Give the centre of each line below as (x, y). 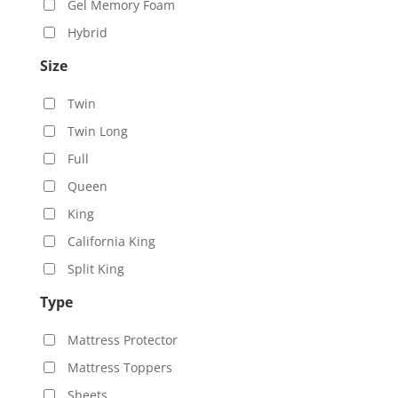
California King (111, 242)
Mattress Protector (122, 340)
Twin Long (97, 131)
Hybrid (87, 33)
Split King (96, 269)
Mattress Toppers (119, 368)
